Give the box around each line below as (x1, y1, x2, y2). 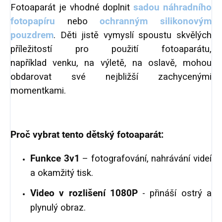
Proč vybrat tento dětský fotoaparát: (10, 129, 164, 141)
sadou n (133, 2, 169, 13)
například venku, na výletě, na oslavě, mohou (10, 57, 212, 69)
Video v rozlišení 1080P (30, 188, 138, 199)
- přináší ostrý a (137, 188, 212, 199)
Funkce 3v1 (30, 153, 80, 165)
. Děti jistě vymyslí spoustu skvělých (54, 30, 212, 41)
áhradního (168, 2, 212, 13)
